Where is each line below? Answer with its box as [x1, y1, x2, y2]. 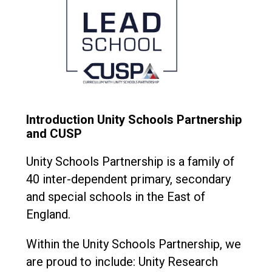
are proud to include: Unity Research [25, 254, 218, 270]
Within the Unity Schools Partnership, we [25, 237, 241, 252]
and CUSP [25, 126, 82, 141]
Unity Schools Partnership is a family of [25, 154, 234, 169]
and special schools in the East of [25, 189, 205, 205]
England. [25, 207, 70, 222]
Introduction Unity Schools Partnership [25, 112, 242, 127]
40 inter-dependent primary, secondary [25, 172, 231, 187]
